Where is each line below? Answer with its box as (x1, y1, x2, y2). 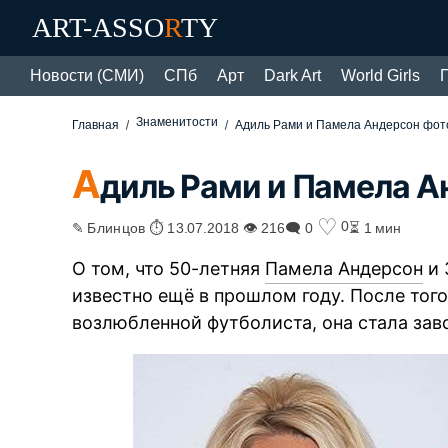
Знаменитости (136, 115, 219, 129)
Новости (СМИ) (30, 67, 144, 84)
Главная (72, 118, 120, 132)
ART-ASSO (32, 12, 164, 43)
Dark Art (264, 67, 321, 84)
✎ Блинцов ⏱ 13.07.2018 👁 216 (72, 218, 286, 235)
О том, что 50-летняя (72, 257, 266, 279)
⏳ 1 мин (349, 218, 402, 235)
